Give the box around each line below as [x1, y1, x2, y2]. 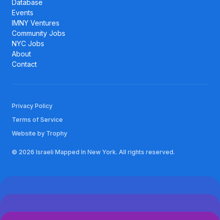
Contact [12, 60, 37, 69]
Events [12, 8, 33, 17]
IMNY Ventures [12, 19, 59, 27]
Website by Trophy [12, 130, 67, 137]
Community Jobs [12, 29, 65, 38]
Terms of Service [12, 116, 63, 124]
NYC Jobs [12, 39, 44, 48]
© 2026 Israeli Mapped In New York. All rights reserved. [12, 148, 175, 156]
